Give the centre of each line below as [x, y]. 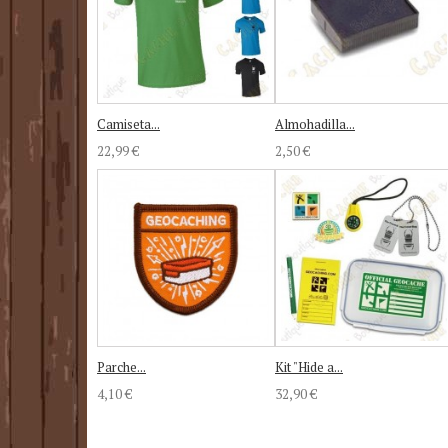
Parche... [121, 366]
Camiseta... [128, 123]
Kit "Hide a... [309, 366]
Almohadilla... [315, 123]
